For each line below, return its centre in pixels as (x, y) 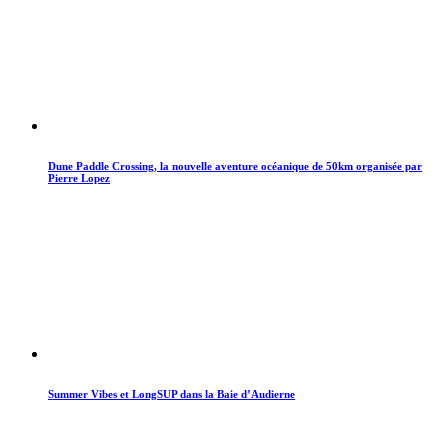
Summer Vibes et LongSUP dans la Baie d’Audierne (171, 393)
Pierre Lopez (79, 177)
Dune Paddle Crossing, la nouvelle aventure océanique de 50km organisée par (235, 165)
